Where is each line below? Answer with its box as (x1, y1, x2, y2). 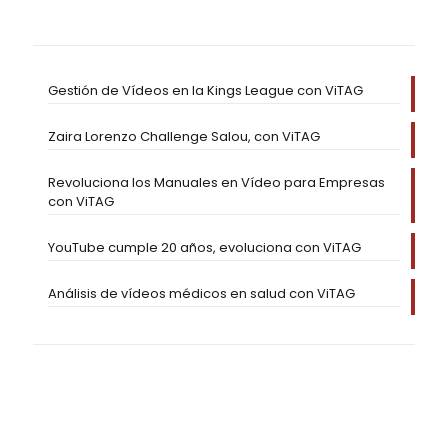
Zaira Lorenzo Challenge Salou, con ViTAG (48, 126, 320, 146)
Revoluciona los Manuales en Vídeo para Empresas (48, 172, 385, 192)
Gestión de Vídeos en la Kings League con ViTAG (48, 80, 363, 100)
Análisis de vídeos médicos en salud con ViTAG (48, 283, 355, 303)
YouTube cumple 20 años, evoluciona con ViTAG (48, 237, 361, 257)
